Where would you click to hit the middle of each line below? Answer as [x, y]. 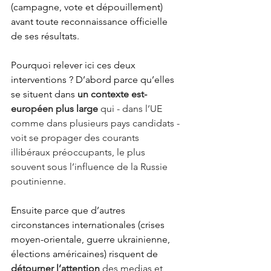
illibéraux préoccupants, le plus [79, 152]
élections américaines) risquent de [84, 254]
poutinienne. [38, 181]
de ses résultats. [45, 36]
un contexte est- [112, 94]
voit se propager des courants [76, 138]
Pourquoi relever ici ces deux [74, 65]
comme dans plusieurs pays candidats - [96, 123]
